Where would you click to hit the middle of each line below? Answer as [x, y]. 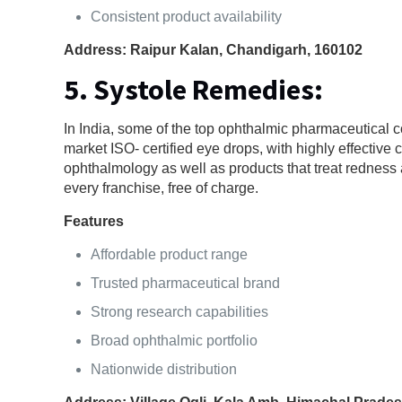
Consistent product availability [187, 16]
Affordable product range [170, 254]
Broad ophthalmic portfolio [175, 340]
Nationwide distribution [164, 369]
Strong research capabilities [180, 311]
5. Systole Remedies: [194, 89]
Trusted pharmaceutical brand [186, 283]
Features [94, 221]
